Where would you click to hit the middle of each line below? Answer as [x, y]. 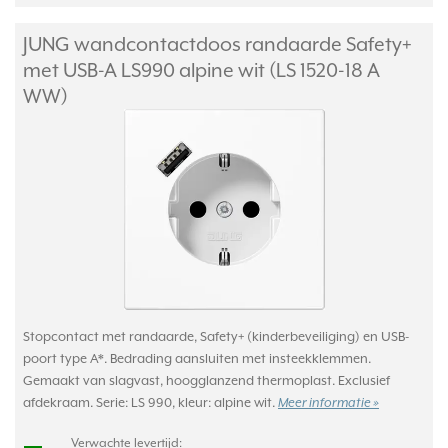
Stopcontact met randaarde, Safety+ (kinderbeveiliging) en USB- [216, 336]
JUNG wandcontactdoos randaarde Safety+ [217, 44]
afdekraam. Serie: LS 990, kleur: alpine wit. [150, 402]
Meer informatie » [328, 403]
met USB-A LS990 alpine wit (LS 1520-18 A [201, 70]
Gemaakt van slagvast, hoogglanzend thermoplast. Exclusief [206, 380]
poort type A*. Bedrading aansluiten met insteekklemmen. [197, 358]
